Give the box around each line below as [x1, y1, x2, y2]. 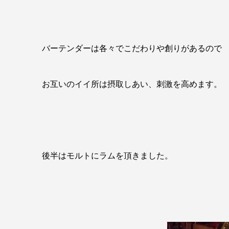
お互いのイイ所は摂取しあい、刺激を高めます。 [42, 78, 222, 89]
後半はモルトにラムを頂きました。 [42, 150, 173, 161]
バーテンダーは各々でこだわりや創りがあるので [42, 42, 222, 54]
